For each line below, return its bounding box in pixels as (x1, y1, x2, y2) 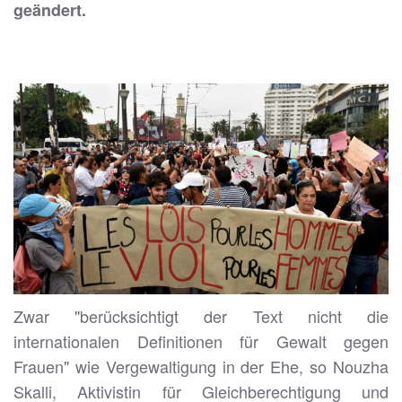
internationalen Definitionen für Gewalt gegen (13, 329, 389, 354)
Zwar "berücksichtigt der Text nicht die (13, 304, 389, 328)
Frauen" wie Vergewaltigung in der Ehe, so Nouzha (13, 354, 389, 379)
